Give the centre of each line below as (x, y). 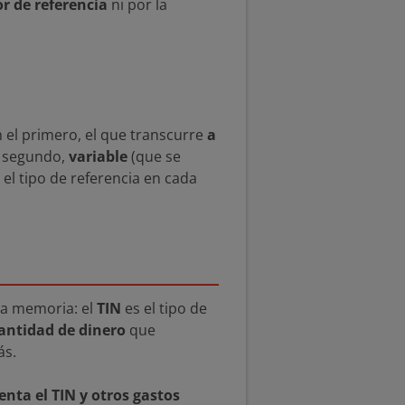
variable (98, 157)
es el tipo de (164, 309)
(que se (154, 157)
